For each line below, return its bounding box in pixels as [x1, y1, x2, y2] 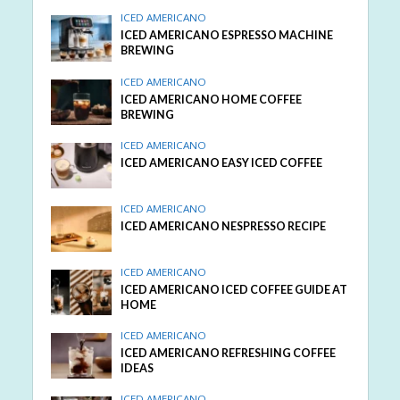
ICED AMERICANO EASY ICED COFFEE [121, 155, 323, 170]
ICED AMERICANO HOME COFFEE [121, 92, 303, 106]
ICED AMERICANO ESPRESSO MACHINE [121, 29, 334, 43]
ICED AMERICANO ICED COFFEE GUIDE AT [121, 282, 348, 296]
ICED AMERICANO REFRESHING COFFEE [121, 346, 337, 360]
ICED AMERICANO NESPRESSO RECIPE [121, 219, 327, 233]
